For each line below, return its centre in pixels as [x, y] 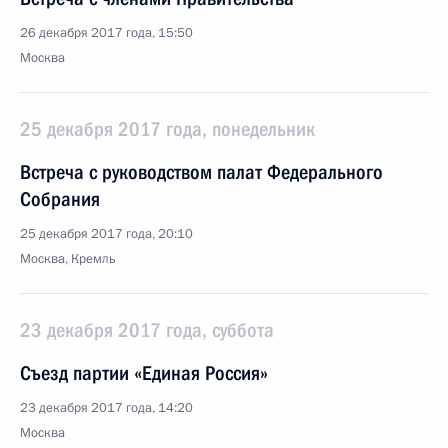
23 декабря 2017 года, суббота [147, 330]
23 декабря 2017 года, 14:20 [106, 408]
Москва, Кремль [68, 259]
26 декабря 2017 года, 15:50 [106, 33]
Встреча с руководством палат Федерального [201, 172]
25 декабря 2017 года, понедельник [167, 129]
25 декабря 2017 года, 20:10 [106, 234]
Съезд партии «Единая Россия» [144, 373]
